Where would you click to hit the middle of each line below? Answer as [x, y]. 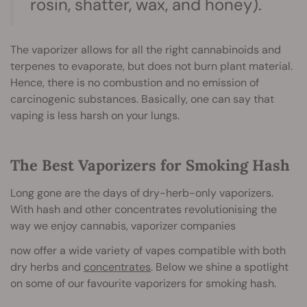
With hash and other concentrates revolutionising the [144, 209]
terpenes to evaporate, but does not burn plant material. [151, 66]
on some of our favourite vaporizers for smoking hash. [143, 283]
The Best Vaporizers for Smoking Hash [150, 165]
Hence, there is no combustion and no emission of [135, 82]
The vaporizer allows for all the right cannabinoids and [146, 49]
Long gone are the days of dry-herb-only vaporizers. [142, 193]
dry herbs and [47, 267]
